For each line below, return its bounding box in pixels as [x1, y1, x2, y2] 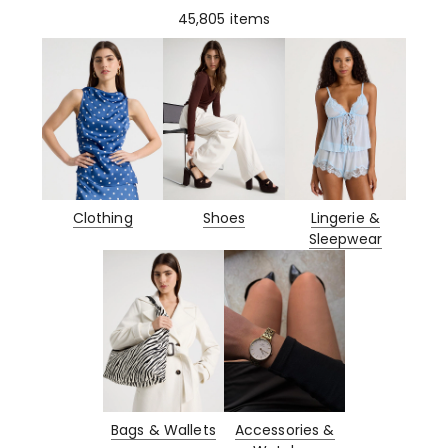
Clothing [72, 207, 133, 228]
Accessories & [234, 419, 335, 440]
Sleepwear [308, 228, 382, 249]
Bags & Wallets [110, 419, 216, 440]
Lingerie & [310, 207, 381, 228]
